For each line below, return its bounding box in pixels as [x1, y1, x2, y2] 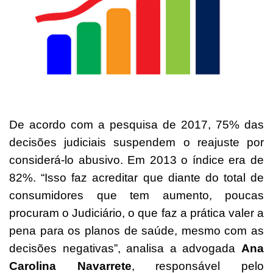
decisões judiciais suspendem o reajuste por [9, 135, 264, 149]
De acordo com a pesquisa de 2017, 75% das [9, 118, 264, 131]
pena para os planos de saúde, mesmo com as [9, 224, 264, 237]
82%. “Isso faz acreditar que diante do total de [9, 171, 264, 184]
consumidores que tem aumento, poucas [9, 188, 264, 202]
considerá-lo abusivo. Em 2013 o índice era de [9, 153, 264, 166]
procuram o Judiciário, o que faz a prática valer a [9, 206, 264, 219]
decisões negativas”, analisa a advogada [9, 241, 241, 255]
